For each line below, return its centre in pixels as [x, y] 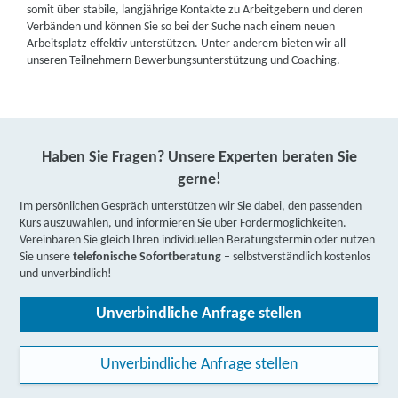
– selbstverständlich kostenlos [298, 257]
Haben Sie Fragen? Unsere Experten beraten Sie [199, 158]
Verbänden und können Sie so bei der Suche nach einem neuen [181, 27]
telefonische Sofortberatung [149, 257]
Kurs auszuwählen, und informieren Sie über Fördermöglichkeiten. [183, 223]
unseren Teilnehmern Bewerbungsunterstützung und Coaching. [184, 61]
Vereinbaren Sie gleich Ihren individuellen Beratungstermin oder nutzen [198, 240]
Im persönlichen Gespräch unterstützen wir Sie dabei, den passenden [191, 207]
